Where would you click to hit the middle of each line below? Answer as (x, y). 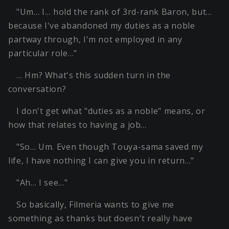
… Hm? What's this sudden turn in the (94, 75)
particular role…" (43, 53)
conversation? (37, 89)
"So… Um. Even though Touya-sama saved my (110, 147)
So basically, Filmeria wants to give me (95, 205)
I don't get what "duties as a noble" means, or (111, 111)
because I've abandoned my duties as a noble (102, 26)
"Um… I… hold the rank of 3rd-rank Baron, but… (114, 12)
